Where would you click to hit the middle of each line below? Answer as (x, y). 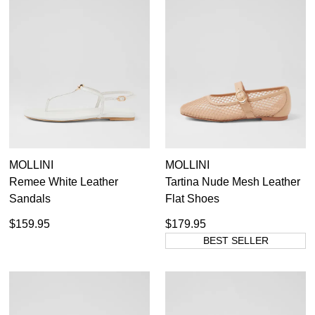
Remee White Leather (64, 182)
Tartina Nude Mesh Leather (233, 182)
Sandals (30, 199)
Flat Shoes (192, 199)
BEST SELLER (236, 241)
